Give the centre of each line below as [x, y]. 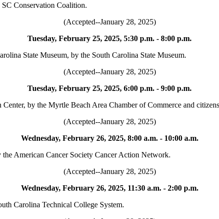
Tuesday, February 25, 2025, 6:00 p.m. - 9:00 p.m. [109, 88]
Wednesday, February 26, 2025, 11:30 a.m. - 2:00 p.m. [109, 188]
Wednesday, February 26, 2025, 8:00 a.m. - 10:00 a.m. [109, 138]
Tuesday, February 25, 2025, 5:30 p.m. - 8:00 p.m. [109, 38]
